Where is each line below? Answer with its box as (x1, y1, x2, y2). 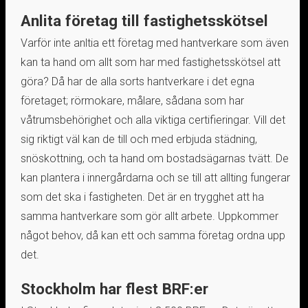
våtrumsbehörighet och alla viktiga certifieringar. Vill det (20, 113, 285, 126)
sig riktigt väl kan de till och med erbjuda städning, (20, 132, 257, 146)
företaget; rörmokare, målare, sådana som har (20, 93, 244, 107)
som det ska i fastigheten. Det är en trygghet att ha (20, 190, 264, 203)
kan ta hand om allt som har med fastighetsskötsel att (20, 55, 280, 69)
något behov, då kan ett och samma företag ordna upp (20, 228, 285, 242)
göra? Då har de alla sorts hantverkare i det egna (20, 74, 254, 88)
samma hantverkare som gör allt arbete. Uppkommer (20, 209, 278, 223)
